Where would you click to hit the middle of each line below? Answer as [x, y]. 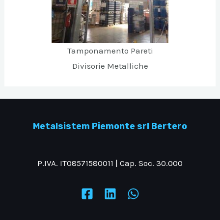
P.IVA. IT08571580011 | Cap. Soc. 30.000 [110, 163]
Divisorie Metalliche [110, 66]
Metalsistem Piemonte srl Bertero [110, 126]
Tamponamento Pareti [110, 51]
